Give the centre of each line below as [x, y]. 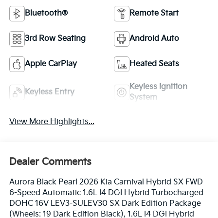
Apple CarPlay [51, 64]
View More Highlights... [52, 122]
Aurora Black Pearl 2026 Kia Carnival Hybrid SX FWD [106, 182]
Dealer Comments [50, 162]
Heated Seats [154, 64]
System [143, 98]
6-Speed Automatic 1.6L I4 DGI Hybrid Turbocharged [106, 193]
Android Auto [154, 39]
